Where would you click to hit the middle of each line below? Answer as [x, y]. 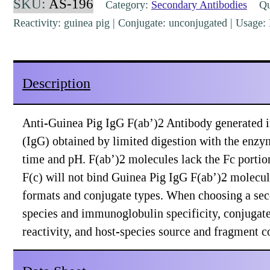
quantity [28, 103]
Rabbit [25, 31]
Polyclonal [33, 49]
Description [56, 83]
